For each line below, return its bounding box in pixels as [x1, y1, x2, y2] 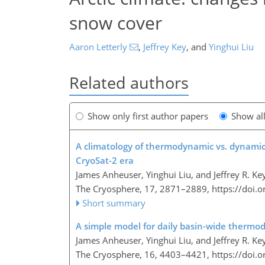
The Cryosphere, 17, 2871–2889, [76, 183, 212, 195]
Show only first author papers [88, 110, 208, 122]
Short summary [82, 197, 146, 209]
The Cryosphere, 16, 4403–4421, [76, 248, 212, 261]
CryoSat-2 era [76, 154, 134, 167]
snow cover [69, 10, 162, 35]
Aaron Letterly [69, 41, 127, 53]
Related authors [69, 72, 189, 93]
